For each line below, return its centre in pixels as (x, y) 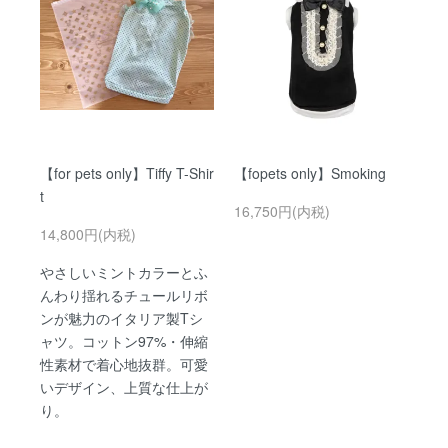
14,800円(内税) (88, 233)
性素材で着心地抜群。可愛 (124, 363)
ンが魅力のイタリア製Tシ (121, 317)
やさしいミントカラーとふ (124, 271)
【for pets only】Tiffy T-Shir (127, 172)
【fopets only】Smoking (310, 172)
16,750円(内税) (282, 210)
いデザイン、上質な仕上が (124, 386)
